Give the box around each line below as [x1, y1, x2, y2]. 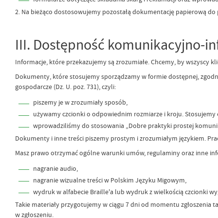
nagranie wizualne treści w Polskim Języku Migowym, [33, 176, 186, 184]
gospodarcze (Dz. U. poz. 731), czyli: [15, 82, 116, 91]
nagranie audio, [33, 164, 78, 173]
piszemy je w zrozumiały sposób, [33, 98, 127, 107]
